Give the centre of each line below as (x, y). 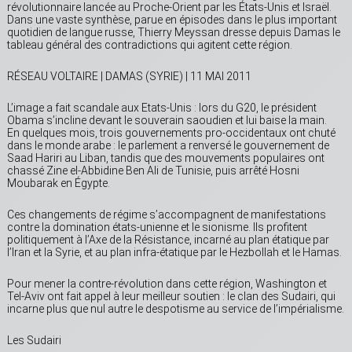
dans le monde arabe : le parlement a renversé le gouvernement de (168, 146)
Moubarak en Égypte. (59, 183)
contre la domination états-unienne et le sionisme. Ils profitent (157, 227)
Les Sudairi (34, 341)
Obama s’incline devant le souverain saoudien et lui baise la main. (167, 121)
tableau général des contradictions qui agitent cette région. (150, 45)
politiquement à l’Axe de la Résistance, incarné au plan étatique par (168, 240)
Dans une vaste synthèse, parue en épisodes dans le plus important (172, 20)
